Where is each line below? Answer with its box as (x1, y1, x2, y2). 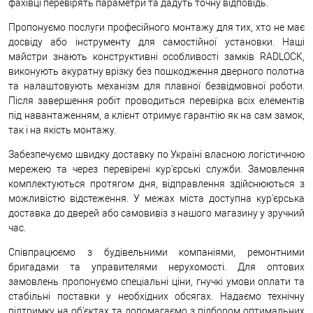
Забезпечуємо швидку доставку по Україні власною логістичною (8, 148, 305, 160)
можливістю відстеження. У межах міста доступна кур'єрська (8, 192, 305, 204)
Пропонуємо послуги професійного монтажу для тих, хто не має (8, 21, 305, 33)
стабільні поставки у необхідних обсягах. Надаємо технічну (8, 290, 305, 302)
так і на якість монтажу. (8, 124, 116, 136)
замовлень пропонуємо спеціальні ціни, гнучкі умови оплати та (8, 275, 305, 287)
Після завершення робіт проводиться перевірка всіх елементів (8, 94, 305, 106)
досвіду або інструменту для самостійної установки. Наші (8, 36, 305, 48)
